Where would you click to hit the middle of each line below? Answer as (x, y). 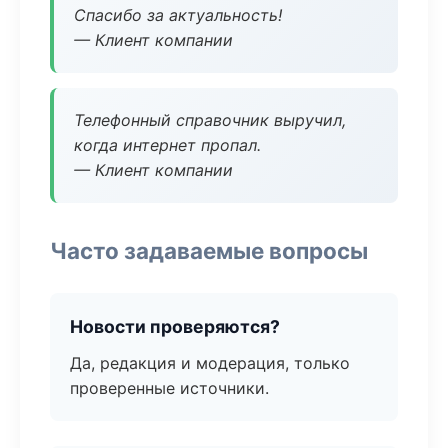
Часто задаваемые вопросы (209, 250)
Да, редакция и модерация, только (210, 363)
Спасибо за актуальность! (178, 15)
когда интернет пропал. (167, 145)
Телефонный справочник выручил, (210, 120)
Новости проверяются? (175, 326)
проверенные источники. (169, 388)
